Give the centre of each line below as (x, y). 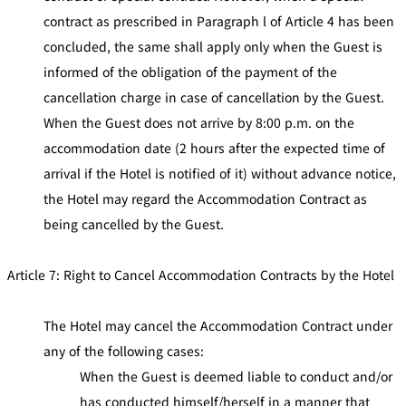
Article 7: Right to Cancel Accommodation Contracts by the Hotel (201, 274)
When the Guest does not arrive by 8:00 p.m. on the (199, 122)
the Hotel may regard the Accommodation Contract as (205, 198)
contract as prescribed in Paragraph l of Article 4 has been (219, 20)
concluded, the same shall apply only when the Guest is (213, 46)
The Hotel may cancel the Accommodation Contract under (218, 325)
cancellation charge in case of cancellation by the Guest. (214, 97)
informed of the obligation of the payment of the (190, 71)
